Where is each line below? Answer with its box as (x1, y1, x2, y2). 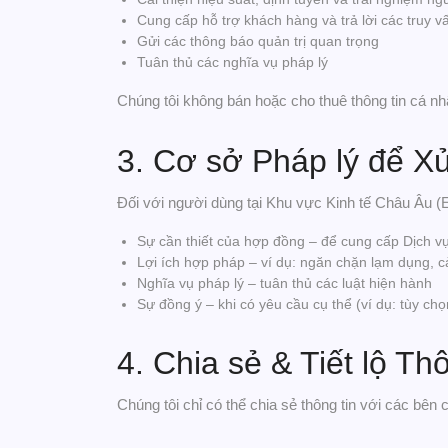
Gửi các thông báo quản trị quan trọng (137, 33, 379, 49)
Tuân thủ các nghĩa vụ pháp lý (137, 54, 328, 70)
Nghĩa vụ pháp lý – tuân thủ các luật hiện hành (137, 275, 432, 291)
